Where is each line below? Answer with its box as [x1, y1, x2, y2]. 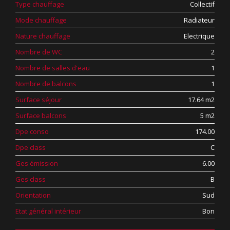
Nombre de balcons [15, 79, 76, 88]
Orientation [15, 190, 51, 200]
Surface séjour [15, 95, 62, 104]
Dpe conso [15, 127, 49, 136]
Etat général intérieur [15, 206, 81, 216]
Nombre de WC [15, 47, 62, 56]
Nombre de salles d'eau [15, 63, 90, 72]
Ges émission [15, 159, 58, 168]
